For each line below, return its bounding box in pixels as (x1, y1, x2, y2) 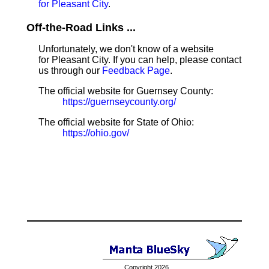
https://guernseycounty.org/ (62, 97, 176, 107)
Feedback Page (102, 65, 170, 76)
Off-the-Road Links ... (26, 22, 136, 34)
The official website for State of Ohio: (38, 117, 194, 127)
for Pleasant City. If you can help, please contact (38, 55, 241, 65)
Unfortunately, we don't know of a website (38, 44, 214, 54)
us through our (38, 65, 102, 76)
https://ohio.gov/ (62, 128, 129, 138)
